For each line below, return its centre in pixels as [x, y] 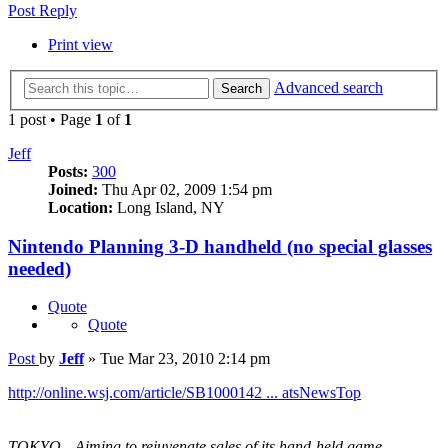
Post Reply [42, 11]
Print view [80, 45]
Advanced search [328, 87]
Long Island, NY [169, 207]
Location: [80, 207]
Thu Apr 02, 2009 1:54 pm [185, 189]
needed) [39, 268]
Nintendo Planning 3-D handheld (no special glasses [220, 246]
